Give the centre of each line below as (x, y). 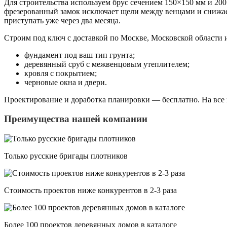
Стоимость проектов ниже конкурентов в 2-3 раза (90, 190)
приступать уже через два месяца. (62, 20)
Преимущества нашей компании (76, 119)
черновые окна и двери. (66, 82)
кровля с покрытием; (61, 73)
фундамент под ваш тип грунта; (80, 55)
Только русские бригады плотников (66, 156)
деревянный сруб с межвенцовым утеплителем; (107, 64)
